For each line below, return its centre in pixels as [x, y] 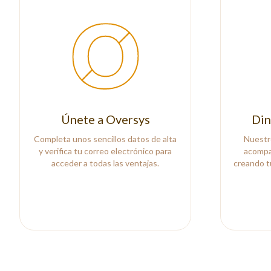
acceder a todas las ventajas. [105, 163]
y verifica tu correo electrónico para [105, 151]
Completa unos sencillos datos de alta [105, 139]
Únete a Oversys [105, 119]
